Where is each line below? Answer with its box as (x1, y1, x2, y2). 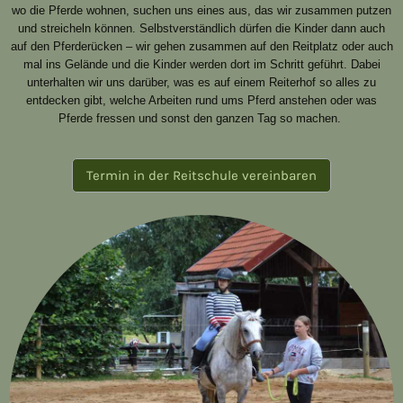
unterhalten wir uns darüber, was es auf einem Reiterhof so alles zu (27, 76, 376, 90)
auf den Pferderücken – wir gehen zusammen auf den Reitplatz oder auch (10, 40, 393, 54)
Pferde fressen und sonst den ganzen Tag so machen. (58, 112, 345, 126)
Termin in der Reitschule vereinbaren (86, 167, 317, 184)
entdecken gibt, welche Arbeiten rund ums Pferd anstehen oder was (26, 94, 377, 108)
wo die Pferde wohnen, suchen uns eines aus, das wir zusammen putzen (12, 4, 391, 18)
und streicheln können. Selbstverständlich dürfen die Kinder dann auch (18, 22, 385, 36)
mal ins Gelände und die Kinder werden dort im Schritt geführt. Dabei (22, 58, 381, 72)
